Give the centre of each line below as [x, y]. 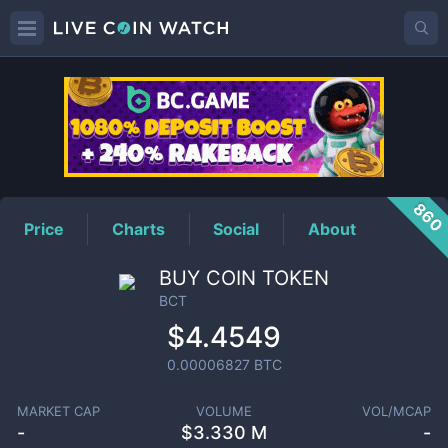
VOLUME [223, 411]
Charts [139, 228]
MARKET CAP [58, 411]
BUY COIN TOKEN [244, 278]
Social [236, 228]
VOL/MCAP [397, 411]
